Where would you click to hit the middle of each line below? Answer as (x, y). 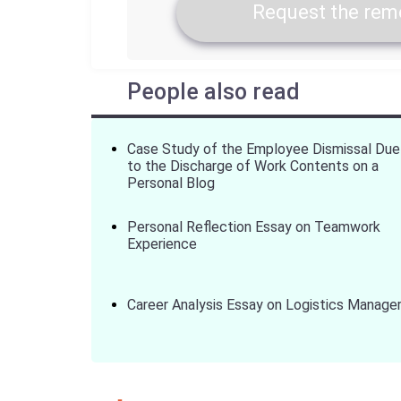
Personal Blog (171, 183)
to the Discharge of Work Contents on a (253, 166)
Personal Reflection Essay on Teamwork (254, 227)
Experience (162, 244)
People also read (213, 92)
